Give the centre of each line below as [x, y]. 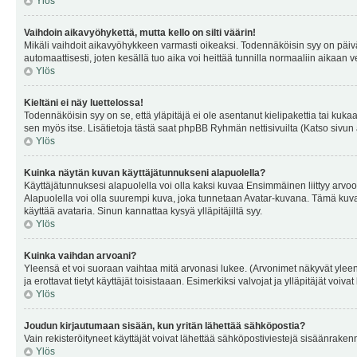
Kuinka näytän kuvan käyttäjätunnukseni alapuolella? [145, 173]
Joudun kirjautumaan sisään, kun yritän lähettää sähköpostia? [165, 326]
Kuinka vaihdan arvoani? [80, 256]
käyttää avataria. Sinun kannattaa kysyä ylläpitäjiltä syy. [143, 211]
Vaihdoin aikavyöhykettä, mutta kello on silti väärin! [140, 33]
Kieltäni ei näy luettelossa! [84, 103]
